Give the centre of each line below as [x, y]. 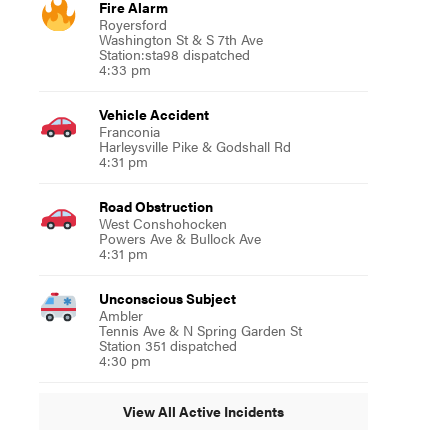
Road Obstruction [155, 205]
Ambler [120, 314]
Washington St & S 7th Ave [180, 38]
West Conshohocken [162, 222]
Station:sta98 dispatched [174, 53]
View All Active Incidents [203, 411]
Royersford [132, 23]
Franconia [129, 130]
